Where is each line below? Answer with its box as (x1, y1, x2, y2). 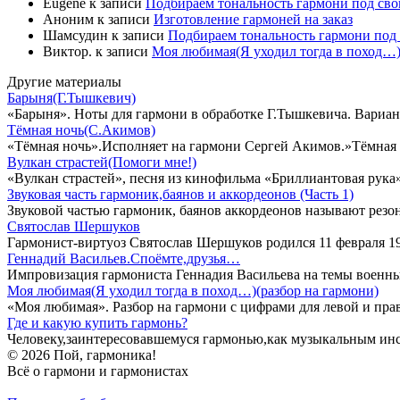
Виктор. (43, 43, 92, 59)
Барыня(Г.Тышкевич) (7, 89, 136, 105)
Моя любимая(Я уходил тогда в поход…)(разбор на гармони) (7, 282, 379, 298)
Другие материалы (7, 73, 121, 89)
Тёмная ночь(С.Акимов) (7, 121, 155, 137)
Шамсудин (43, 27, 108, 43)
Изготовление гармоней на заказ (154, 11, 353, 27)
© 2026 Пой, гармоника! (7, 346, 156, 362)
